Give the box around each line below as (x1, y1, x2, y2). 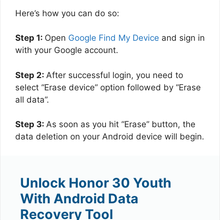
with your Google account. (15, 45, 118, 55)
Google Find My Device (68, 33, 159, 43)
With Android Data (20, 190, 138, 207)
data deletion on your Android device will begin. (15, 132, 204, 141)
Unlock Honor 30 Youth (20, 174, 171, 191)
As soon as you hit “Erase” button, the (46, 119, 195, 129)
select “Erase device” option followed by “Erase (15, 82, 201, 92)
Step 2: (15, 70, 46, 80)
